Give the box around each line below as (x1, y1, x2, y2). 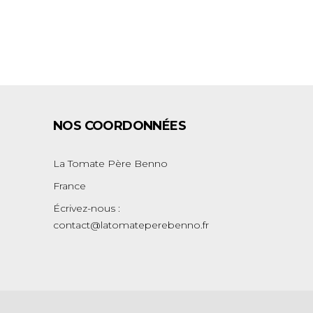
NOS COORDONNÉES (53, 118, 186, 133)
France (53, 180, 86, 192)
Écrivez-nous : (53, 202, 120, 214)
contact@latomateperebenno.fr (53, 219, 209, 231)
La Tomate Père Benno (53, 157, 168, 170)
